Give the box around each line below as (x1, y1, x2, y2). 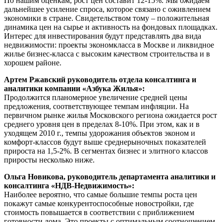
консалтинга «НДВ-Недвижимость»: (4, 181, 134, 190)
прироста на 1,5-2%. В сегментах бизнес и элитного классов (4, 146, 208, 155)
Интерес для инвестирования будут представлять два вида (4, 31, 201, 40)
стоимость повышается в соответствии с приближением (4, 208, 194, 217)
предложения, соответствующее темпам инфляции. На (4, 102, 189, 111)
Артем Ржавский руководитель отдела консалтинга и (4, 75, 196, 84)
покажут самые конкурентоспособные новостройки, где (4, 199, 194, 208)
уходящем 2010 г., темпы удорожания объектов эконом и (4, 128, 195, 137)
